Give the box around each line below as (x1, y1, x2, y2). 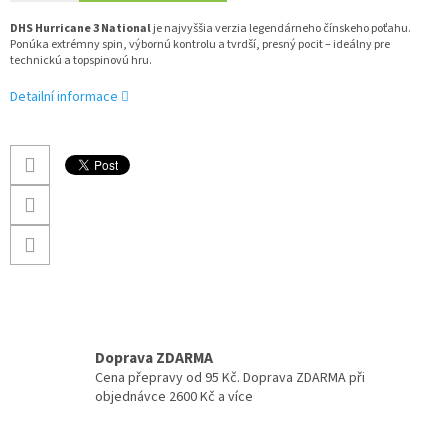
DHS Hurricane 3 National (10, 20, 151, 38)
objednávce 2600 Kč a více (95, 387, 253, 408)
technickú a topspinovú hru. (10, 52, 152, 70)
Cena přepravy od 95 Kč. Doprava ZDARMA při (95, 368, 365, 389)
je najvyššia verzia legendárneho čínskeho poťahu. (151, 20, 411, 38)
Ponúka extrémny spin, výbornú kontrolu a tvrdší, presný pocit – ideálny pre (10, 36, 390, 54)
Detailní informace (10, 87, 118, 108)
